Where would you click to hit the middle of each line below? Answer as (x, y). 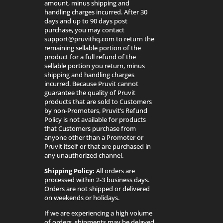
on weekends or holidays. (82, 197)
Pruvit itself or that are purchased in (98, 146)
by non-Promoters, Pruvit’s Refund (96, 110)
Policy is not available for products (95, 119)
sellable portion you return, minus (95, 65)
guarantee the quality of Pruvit (90, 92)
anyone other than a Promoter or (94, 137)
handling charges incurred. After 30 (96, 12)
